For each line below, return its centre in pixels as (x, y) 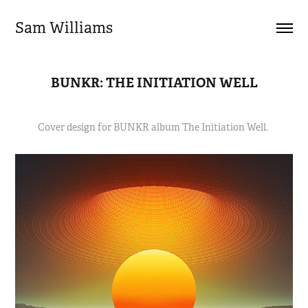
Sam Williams (64, 28)
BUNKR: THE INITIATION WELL (154, 83)
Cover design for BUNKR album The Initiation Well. (154, 127)
